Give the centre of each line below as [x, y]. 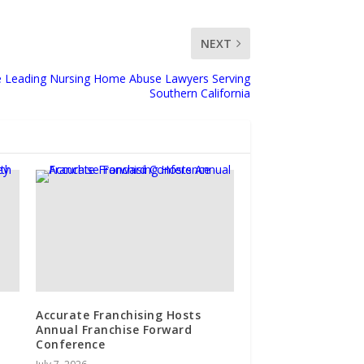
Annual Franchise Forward [114, 329]
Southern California [200, 93]
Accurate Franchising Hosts [119, 314]
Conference [71, 344]
